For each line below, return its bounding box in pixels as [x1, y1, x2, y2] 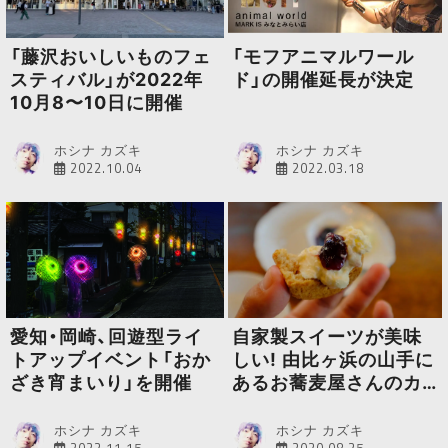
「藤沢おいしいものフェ [9, 46, 211, 68]
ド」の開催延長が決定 [231, 69, 414, 91]
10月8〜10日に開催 [9, 92, 183, 114]
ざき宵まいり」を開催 [9, 372, 192, 394]
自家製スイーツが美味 [231, 326, 422, 348]
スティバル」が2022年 [9, 69, 203, 91]
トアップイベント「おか [9, 349, 211, 371]
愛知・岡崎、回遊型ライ [9, 326, 203, 348]
